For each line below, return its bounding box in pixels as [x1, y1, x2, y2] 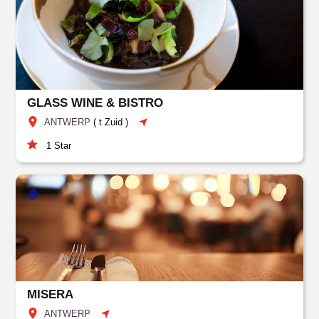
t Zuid [99, 117, 123, 127]
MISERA [27, 288, 74, 301]
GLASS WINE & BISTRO [27, 96, 164, 110]
